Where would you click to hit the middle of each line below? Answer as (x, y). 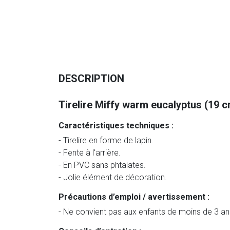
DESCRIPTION (91, 79)
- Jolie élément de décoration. (113, 178)
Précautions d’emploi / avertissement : (134, 197)
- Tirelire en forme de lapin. (106, 141)
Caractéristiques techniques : (116, 126)
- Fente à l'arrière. (90, 153)
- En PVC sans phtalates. (102, 165)
